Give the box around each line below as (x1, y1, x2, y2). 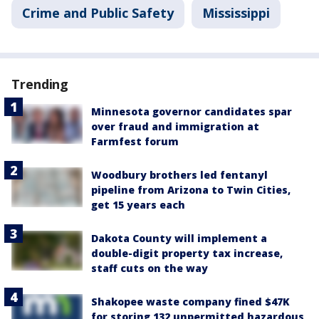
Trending (11, 75, 69, 93)
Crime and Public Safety (22, 4, 174, 21)
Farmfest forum (91, 134, 179, 148)
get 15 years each (91, 197, 185, 211)
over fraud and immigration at (91, 119, 259, 133)
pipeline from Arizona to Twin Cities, (91, 182, 291, 197)
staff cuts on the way (91, 261, 208, 275)
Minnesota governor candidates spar (91, 104, 292, 118)
